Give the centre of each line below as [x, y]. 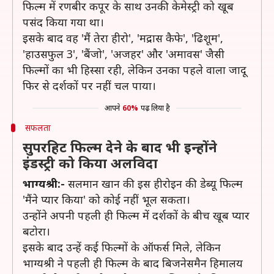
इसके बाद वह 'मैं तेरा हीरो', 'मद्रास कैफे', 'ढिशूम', [123, 38]
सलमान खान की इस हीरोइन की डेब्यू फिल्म [154, 183]
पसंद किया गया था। [63, 22]
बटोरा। [36, 231]
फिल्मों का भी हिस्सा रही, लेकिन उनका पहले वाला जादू [135, 70]
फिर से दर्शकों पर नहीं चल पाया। [89, 86]
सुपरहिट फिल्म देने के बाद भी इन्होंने [120, 147]
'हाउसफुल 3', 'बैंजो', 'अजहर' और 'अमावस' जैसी [124, 54]
